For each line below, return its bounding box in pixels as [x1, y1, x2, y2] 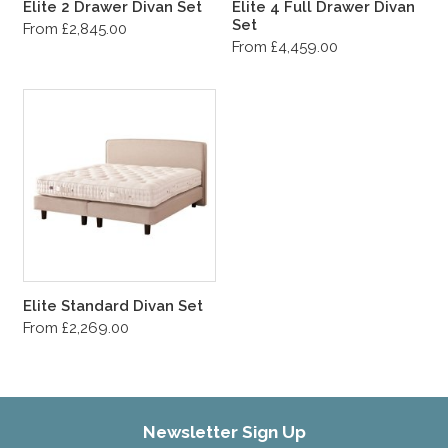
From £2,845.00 [23, 20, 127, 38]
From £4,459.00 [232, 38, 338, 56]
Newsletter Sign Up [142, 422, 306, 442]
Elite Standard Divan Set [23, 297, 203, 315]
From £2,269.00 [23, 319, 129, 337]
